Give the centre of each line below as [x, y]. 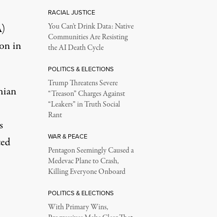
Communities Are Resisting [88, 38]
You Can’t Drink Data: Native [91, 27]
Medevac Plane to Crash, [83, 162]
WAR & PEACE [67, 136]
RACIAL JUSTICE [71, 12]
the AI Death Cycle [76, 48]
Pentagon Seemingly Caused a [91, 151]
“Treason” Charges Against [86, 94]
